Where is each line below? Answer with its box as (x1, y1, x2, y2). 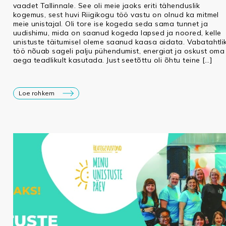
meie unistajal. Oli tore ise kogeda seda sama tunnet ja (13, 19, 208, 28)
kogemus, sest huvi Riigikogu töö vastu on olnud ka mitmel (13, 10, 219, 19)
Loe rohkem (18, 89, 54, 97)
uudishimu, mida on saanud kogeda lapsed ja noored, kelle (13, 28, 221, 37)
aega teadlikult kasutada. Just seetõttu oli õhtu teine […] (13, 55, 212, 65)
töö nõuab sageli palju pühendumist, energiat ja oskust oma (13, 46, 225, 55)
